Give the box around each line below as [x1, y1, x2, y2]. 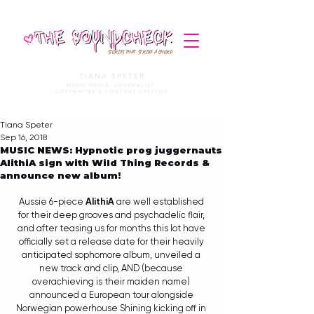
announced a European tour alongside [29, 289, 196, 300]
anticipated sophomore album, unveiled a [22, 250, 203, 260]
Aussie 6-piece [18, 196, 86, 207]
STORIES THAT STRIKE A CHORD [107, 48, 172, 55]
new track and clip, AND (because [39, 263, 185, 273]
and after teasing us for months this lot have [17, 223, 207, 233]
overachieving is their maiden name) [32, 276, 192, 287]
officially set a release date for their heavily [18, 236, 206, 247]
